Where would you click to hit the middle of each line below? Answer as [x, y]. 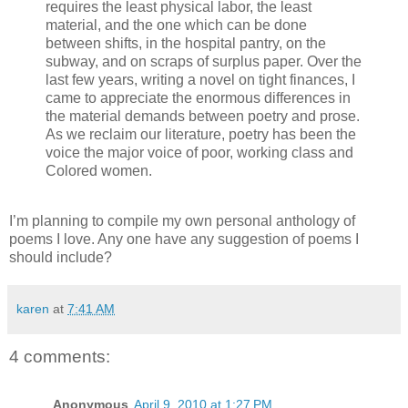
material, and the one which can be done [176, 25]
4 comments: [60, 357]
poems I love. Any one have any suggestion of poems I [184, 240]
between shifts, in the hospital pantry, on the [186, 43]
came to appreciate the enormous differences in [198, 97]
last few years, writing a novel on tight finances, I [200, 79]
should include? [61, 258]
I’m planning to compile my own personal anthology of [182, 221]
